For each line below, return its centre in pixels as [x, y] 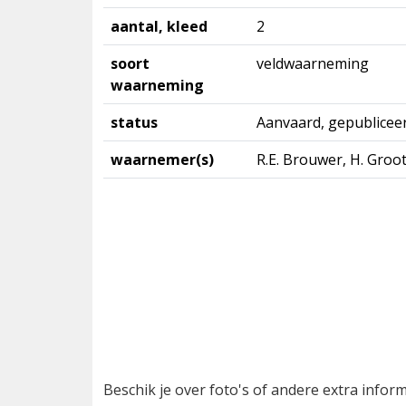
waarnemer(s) [162, 159]
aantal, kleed [159, 26]
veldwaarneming [313, 63]
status [134, 122]
